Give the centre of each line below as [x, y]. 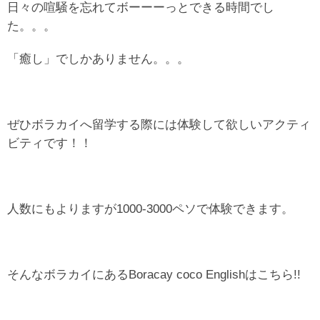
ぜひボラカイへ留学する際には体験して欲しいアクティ [159, 124]
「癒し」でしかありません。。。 [98, 58]
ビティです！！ [50, 142]
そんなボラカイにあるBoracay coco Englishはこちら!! [154, 274]
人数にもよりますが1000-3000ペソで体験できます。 [150, 208]
